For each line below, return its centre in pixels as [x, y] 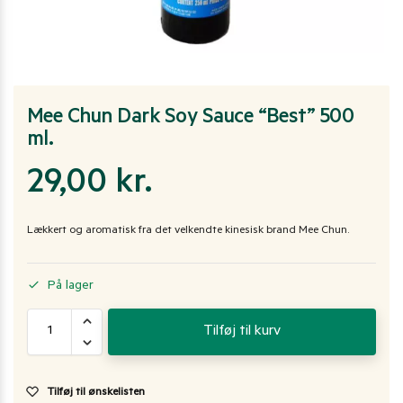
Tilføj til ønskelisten [96, 394]
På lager [71, 287]
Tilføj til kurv [242, 332]
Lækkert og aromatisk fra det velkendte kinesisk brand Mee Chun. [188, 231]
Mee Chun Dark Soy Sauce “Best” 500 [191, 119]
